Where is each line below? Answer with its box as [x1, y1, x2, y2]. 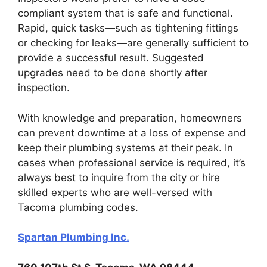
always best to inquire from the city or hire [18, 171, 220, 184]
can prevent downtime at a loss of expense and [18, 126, 246, 139]
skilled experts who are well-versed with [18, 186, 212, 198]
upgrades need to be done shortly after [18, 67, 207, 79]
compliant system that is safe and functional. [18, 7, 233, 19]
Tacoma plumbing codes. [18, 201, 138, 213]
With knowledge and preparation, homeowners [18, 111, 242, 124]
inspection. [18, 82, 70, 94]
